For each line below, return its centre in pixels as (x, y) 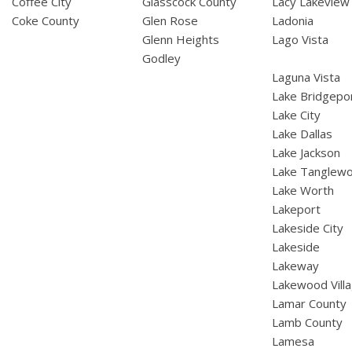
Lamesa (293, 341)
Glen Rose (170, 21)
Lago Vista (301, 40)
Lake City (297, 115)
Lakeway (296, 266)
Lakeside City (308, 228)
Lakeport (297, 209)
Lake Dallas (302, 134)
